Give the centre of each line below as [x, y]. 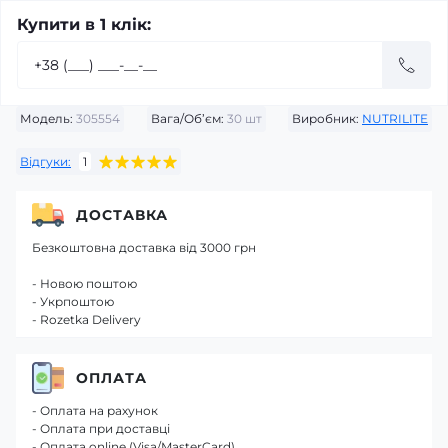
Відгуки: [45, 161]
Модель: [46, 118]
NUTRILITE [395, 118]
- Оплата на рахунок [95, 410]
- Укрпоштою [73, 301]
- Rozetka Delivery [86, 319]
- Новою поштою [84, 283]
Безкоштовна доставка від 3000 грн [144, 247]
